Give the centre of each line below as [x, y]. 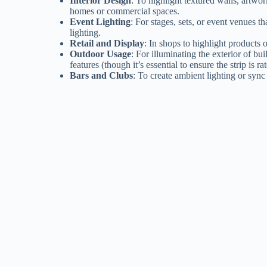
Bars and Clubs [102, 76]
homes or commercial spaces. [125, 11]
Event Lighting [100, 22]
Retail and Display [107, 44]
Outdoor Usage [101, 54]
